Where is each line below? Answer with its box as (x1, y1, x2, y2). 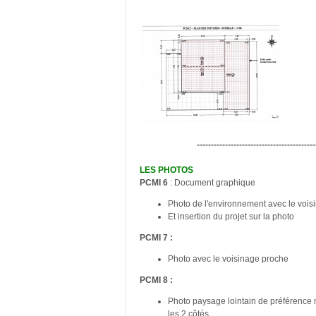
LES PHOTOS (140, 164, 193, 175)
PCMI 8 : (140, 274, 173, 285)
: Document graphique (168, 177, 255, 188)
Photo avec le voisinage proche (168, 253, 288, 264)
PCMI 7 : (140, 232, 173, 243)
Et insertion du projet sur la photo (168, 211, 294, 221)
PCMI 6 (140, 177, 168, 188)
